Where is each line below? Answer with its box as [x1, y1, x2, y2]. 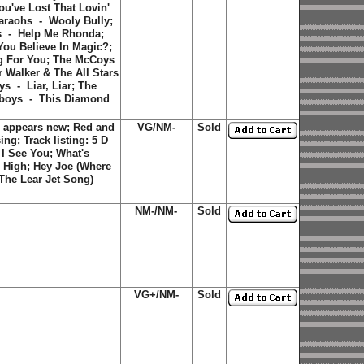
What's [55, 147, 89, 159]
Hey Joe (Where [32, 160, 111, 172]
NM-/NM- [135, 205, 177, 217]
